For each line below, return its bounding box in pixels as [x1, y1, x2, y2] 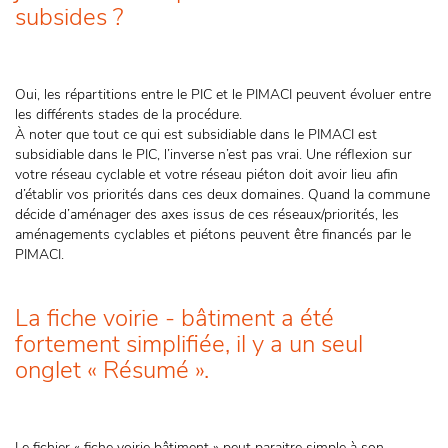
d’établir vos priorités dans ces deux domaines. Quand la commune [15, 185, 430, 204]
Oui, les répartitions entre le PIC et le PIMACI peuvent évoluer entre [15, 85, 431, 104]
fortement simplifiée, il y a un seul [15, 328, 363, 360]
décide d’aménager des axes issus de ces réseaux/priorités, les [15, 205, 399, 224]
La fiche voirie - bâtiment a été [15, 302, 334, 334]
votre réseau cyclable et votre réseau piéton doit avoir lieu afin [15, 165, 398, 184]
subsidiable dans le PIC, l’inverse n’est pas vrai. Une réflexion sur [15, 145, 412, 164]
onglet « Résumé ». [15, 354, 215, 386]
